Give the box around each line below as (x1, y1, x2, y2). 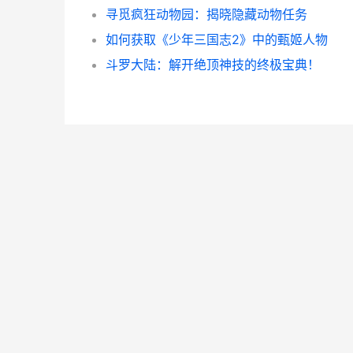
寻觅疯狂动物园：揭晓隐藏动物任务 (106, 6, 307, 22)
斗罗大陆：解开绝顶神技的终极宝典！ (106, 57, 320, 72)
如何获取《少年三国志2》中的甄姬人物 (106, 32, 328, 47)
